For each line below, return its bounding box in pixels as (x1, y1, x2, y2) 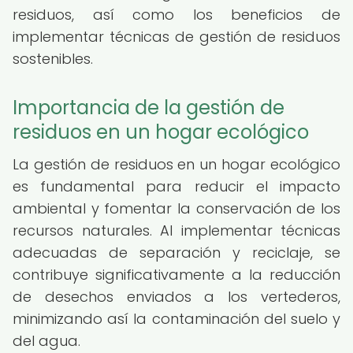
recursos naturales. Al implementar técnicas (13, 221, 340, 240)
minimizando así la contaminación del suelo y (13, 309, 340, 329)
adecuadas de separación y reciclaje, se (13, 243, 340, 262)
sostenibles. (13, 49, 93, 69)
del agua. (13, 331, 80, 351)
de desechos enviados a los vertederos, (13, 287, 340, 307)
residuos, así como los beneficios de (13, 5, 340, 24)
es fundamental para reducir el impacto (13, 176, 340, 196)
